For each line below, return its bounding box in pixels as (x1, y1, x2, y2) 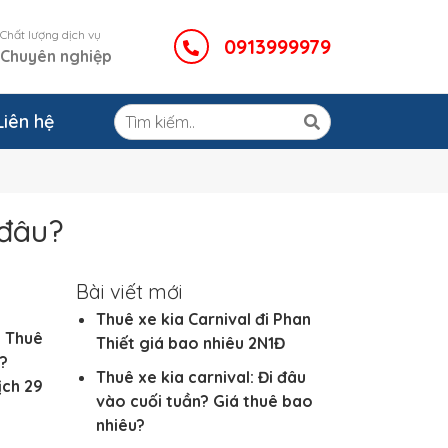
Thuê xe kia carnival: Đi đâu (96, 367, 306, 388)
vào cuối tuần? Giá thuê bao (96, 391, 313, 412)
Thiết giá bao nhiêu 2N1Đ (96, 333, 285, 354)
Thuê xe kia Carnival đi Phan (96, 309, 311, 330)
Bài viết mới (76, 279, 183, 305)
